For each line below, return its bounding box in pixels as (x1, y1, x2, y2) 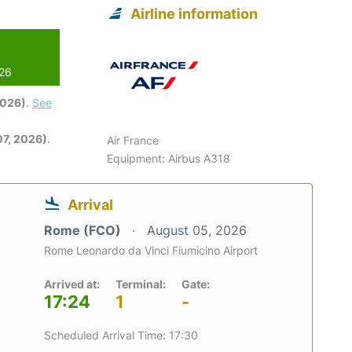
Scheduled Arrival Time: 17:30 (44, 328, 198, 342)
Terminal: (115, 277, 166, 291)
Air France (107, 133, 159, 147)
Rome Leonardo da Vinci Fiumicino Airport (44, 243, 258, 257)
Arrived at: (44, 277, 100, 291)
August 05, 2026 (147, 222, 247, 238)
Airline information (130, 5, 258, 22)
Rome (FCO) (44, 222, 124, 238)
